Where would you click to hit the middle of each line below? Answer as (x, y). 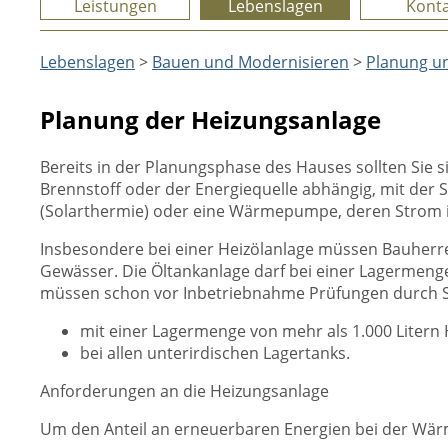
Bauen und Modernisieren (250, 62)
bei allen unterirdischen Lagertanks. (215, 353)
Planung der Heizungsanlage (210, 119)
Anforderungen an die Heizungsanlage (184, 391)
